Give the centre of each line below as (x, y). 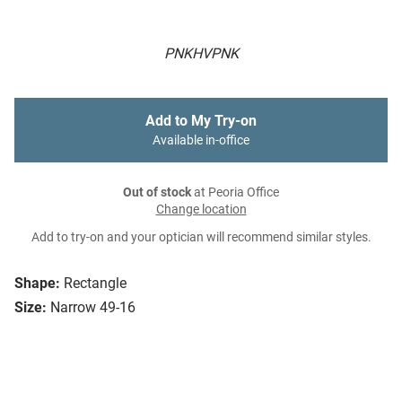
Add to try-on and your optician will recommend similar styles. (201, 238)
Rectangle (95, 284)
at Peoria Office (235, 193)
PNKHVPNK (201, 54)
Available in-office (201, 141)
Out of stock (157, 193)
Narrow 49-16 (93, 308)
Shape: (37, 284)
